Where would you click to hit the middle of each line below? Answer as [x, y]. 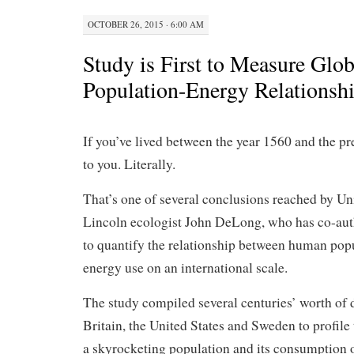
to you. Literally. [129, 164]
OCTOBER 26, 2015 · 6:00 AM [146, 24]
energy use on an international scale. [185, 267]
